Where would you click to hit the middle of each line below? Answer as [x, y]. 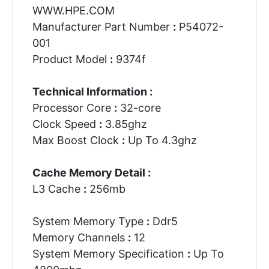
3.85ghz [124, 124]
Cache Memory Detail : [91, 172]
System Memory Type [89, 221]
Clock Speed [65, 124]
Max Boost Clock [77, 140]
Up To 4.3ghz [161, 140]
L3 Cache [58, 189]
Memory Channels [80, 237]
